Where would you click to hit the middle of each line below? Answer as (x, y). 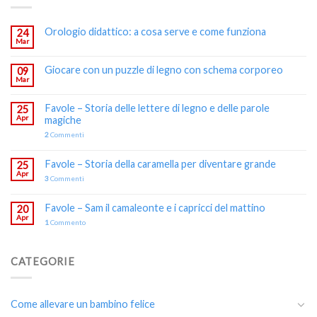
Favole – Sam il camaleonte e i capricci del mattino (155, 208)
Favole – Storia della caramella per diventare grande (160, 164)
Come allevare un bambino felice (83, 304)
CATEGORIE (43, 262)
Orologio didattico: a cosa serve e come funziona (155, 32)
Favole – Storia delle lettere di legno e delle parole (157, 108)
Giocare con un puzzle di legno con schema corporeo (164, 70)
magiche (63, 120)
